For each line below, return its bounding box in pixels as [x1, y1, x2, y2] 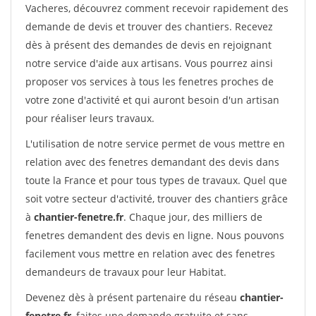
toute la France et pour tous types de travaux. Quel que [25, 174, 287, 187]
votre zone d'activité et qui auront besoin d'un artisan [25, 93, 279, 107]
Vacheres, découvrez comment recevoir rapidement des [25, 1, 288, 15]
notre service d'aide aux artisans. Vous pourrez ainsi [25, 56, 273, 70]
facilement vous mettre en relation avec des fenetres [25, 247, 275, 260]
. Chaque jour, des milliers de [123, 210, 262, 224]
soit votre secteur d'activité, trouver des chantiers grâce [25, 192, 288, 205]
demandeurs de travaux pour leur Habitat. [25, 265, 226, 279]
